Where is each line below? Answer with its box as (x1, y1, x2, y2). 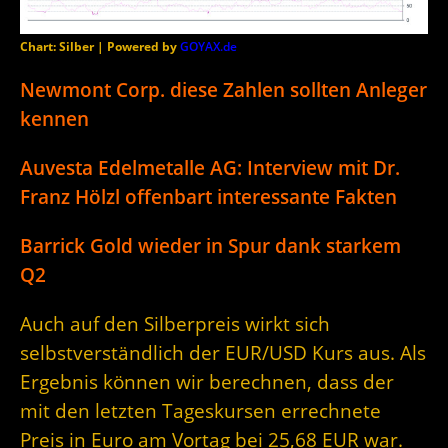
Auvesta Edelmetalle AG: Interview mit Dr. (20, 154, 400, 180)
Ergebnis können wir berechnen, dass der (20, 368, 394, 394)
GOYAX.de (180, 37, 237, 55)
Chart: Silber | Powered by (20, 37, 180, 55)
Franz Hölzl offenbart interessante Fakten (20, 183, 397, 209)
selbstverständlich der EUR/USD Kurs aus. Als (20, 339, 426, 365)
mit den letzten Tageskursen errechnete (20, 397, 381, 423)
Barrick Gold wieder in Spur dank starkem (20, 232, 401, 258)
